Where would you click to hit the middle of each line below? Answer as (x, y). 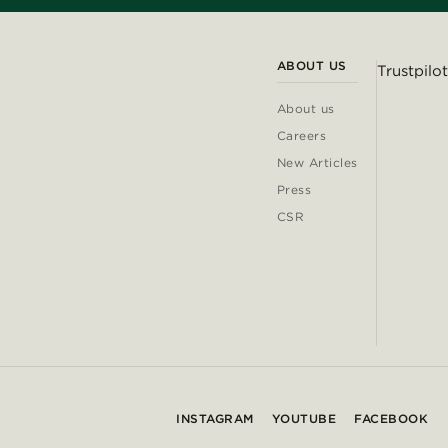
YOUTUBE (303, 419)
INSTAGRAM (215, 419)
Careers (301, 136)
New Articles (317, 163)
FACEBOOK (391, 419)
